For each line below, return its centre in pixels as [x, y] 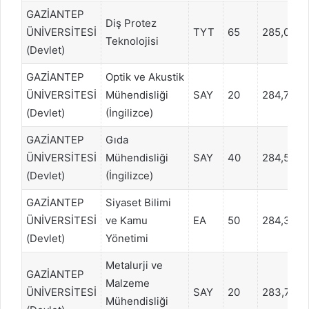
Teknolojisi [132, 41]
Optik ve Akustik [145, 77]
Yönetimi [127, 238]
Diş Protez [131, 23]
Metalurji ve [134, 265]
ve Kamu [127, 220]
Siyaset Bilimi [138, 202]
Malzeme [128, 283]
